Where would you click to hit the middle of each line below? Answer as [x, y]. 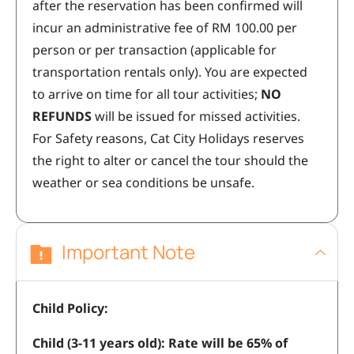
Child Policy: [70, 309]
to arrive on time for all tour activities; [147, 94]
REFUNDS [62, 117]
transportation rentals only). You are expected [170, 72]
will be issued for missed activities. [196, 117]
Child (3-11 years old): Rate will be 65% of [160, 343]
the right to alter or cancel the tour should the [170, 161]
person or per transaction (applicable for [154, 50]
